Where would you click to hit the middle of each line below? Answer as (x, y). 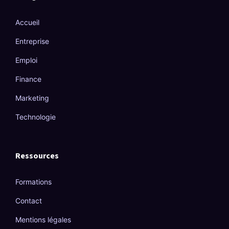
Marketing (32, 98)
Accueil (27, 22)
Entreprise (32, 41)
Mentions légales (43, 220)
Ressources (37, 156)
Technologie (36, 117)
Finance (28, 79)
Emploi (26, 60)
